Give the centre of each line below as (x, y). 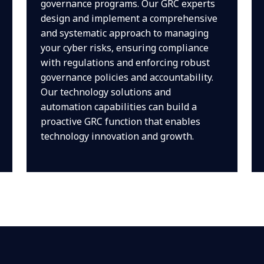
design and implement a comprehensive (129, 18)
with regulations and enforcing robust (126, 62)
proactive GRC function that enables (121, 121)
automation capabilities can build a (119, 107)
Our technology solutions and (106, 92)
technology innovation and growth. (118, 136)
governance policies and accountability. (127, 77)
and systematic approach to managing (125, 33)
